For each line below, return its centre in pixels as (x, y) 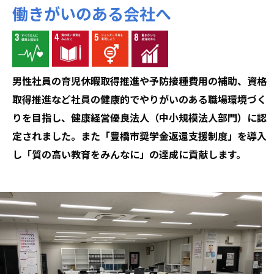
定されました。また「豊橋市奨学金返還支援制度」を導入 (139, 135)
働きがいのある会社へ (92, 13)
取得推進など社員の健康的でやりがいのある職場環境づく (139, 99)
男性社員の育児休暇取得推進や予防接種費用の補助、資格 (139, 80)
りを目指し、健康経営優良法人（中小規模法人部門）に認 (139, 117)
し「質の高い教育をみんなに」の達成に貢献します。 (129, 154)
